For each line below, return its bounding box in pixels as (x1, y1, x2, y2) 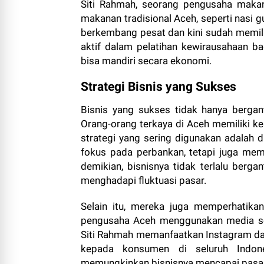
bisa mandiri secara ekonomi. (81, 55, 212, 67)
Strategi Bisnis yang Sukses (81, 80, 236, 94)
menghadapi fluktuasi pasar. (81, 174, 206, 186)
